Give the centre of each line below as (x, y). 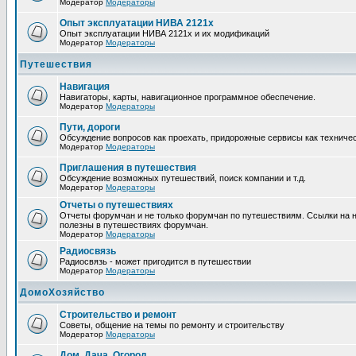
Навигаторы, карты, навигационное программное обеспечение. (188, 97)
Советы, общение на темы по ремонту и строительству (172, 325)
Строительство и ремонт (118, 315)
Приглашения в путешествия (128, 168)
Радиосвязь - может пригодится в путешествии (155, 261)
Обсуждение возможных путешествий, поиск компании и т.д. (183, 178)
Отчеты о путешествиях (116, 205)
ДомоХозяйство (62, 292)
